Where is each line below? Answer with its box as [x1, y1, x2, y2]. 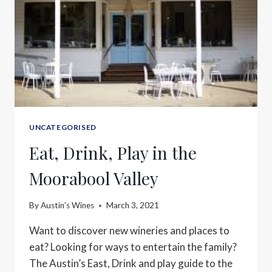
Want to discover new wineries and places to [29, 224, 229, 237]
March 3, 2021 [106, 200, 160, 211]
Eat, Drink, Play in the [29, 141, 197, 164]
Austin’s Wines [41, 200, 95, 211]
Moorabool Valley [29, 166, 158, 189]
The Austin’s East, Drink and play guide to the [29, 257, 233, 270]
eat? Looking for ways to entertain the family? [29, 240, 237, 254]
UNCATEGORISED [29, 122, 97, 132]
